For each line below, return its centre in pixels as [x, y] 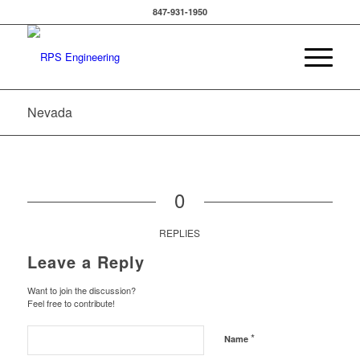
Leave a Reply [86, 262]
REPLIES [180, 233]
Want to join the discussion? [81, 290]
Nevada [49, 112]
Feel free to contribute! [71, 303]
